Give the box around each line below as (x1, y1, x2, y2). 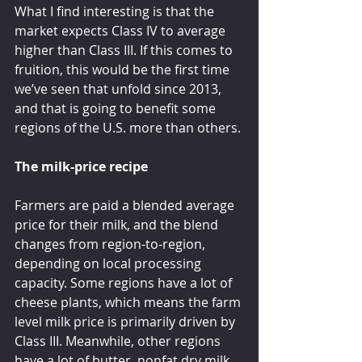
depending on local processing (15, 254, 204, 272)
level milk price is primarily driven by (15, 312, 238, 330)
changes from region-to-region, (15, 234, 208, 253)
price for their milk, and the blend (15, 215, 221, 234)
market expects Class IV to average (15, 21, 229, 40)
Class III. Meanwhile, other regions (15, 331, 224, 350)
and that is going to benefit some (15, 99, 219, 117)
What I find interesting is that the (15, 2, 217, 20)
